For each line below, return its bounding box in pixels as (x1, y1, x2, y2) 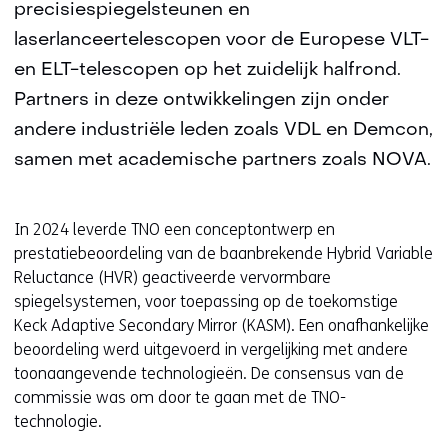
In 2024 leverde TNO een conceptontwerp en (14, 220, 335, 239)
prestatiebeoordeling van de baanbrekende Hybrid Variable (14, 244, 433, 263)
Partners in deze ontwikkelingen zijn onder (14, 92, 389, 109)
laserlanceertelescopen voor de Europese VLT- (14, 32, 429, 49)
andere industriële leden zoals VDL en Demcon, (14, 122, 433, 139)
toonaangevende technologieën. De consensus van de (14, 364, 404, 383)
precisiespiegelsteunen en (14, 2, 250, 19)
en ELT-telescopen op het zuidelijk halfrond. (14, 62, 401, 79)
